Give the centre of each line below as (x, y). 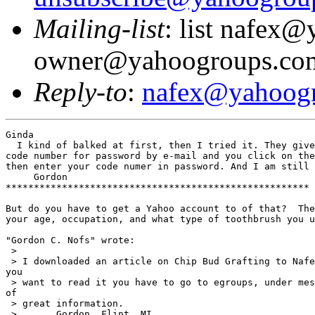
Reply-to (81, 91)
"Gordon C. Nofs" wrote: (70, 240)
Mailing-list (99, 28)
